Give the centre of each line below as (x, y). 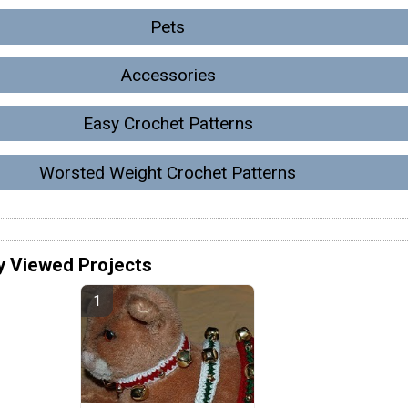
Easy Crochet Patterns (168, 124)
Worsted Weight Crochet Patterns (168, 172)
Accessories (168, 76)
